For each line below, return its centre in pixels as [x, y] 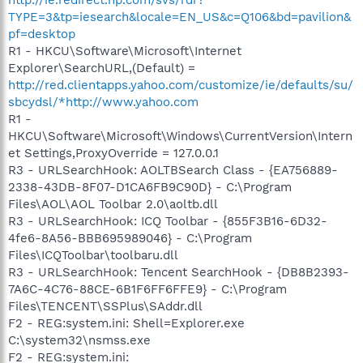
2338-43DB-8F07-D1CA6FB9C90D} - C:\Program [150, 187]
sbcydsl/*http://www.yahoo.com [103, 102]
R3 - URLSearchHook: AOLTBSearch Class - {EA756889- [173, 170]
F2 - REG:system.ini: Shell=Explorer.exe [126, 323]
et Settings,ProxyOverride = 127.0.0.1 [113, 153]
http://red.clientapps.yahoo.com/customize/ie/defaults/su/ [181, 85]
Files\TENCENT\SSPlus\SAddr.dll [105, 306]
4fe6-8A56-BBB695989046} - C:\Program [130, 238]
